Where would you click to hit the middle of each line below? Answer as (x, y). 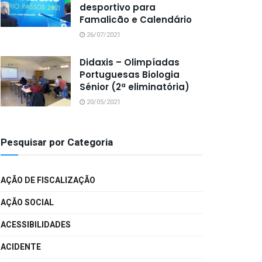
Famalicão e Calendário (136, 20)
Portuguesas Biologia (130, 75)
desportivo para (118, 7)
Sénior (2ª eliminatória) (135, 87)
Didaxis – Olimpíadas (130, 62)
